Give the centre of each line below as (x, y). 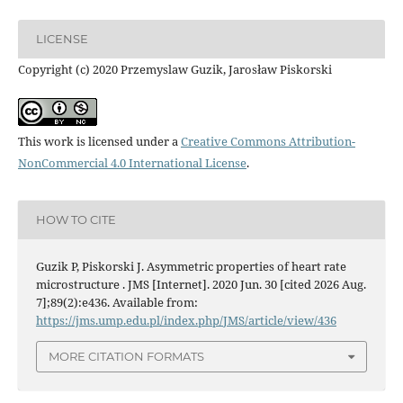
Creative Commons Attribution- (268, 141)
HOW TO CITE (76, 220)
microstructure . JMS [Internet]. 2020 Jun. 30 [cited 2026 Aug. (201, 284)
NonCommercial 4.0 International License (132, 162)
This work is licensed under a (99, 141)
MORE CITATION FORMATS (126, 357)
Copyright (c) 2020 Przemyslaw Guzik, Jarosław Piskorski (175, 69)
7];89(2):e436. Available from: (116, 302)
